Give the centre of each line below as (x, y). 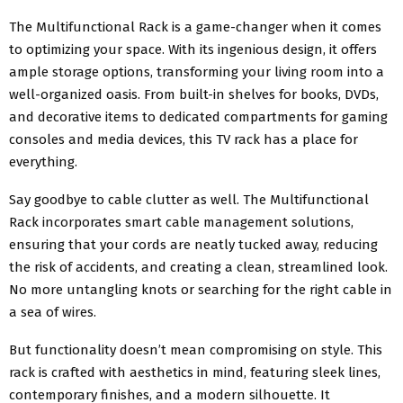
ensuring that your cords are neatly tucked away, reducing (193, 244)
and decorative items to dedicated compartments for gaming (198, 116)
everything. (43, 161)
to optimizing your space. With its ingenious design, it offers (193, 49)
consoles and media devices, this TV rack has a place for (184, 139)
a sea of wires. (53, 312)
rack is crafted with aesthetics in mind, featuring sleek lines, (195, 372)
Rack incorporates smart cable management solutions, (181, 222)
